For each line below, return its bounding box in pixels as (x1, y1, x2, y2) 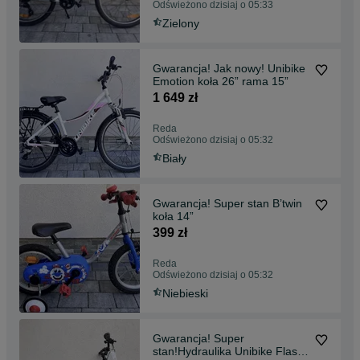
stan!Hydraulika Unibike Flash (153, 344, 235, 358)
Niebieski (162, 286, 208, 300)
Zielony (162, 16, 199, 30)
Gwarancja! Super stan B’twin (153, 196, 302, 210)
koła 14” (153, 209, 194, 223)
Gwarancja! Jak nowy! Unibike (153, 61, 305, 75)
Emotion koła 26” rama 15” (153, 74, 288, 88)
